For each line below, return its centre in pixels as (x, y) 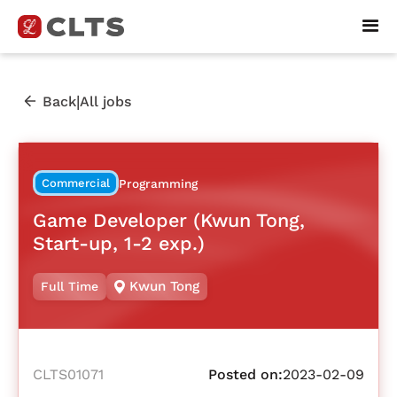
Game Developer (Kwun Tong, (169, 220)
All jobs (105, 101)
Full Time (70, 287)
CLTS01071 (68, 375)
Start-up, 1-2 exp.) (119, 243)
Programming (158, 184)
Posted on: (245, 375)
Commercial (76, 183)
